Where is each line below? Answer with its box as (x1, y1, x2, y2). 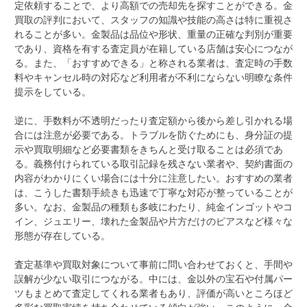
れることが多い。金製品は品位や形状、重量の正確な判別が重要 (14, 27, 293, 40)
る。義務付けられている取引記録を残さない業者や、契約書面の (14, 156, 293, 170)
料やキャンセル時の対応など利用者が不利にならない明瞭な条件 (14, 70, 293, 84)
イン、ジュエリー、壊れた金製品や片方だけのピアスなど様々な (14, 214, 293, 228)
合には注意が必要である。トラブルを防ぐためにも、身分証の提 (14, 127, 293, 141)
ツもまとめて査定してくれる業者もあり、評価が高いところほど (14, 286, 293, 299)
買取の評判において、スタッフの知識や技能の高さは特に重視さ (14, 12, 293, 26)
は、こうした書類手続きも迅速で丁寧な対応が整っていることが (14, 185, 293, 199)
